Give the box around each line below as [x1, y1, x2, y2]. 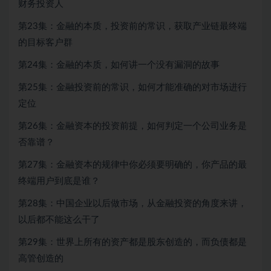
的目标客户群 [18, 38, 73, 48]
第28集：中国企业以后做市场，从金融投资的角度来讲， [18, 199, 247, 209]
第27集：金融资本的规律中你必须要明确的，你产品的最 [18, 160, 247, 170]
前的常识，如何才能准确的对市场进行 [93, 83, 247, 93]
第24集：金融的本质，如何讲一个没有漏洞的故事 [18, 60, 220, 70]
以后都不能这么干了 [18, 215, 100, 225]
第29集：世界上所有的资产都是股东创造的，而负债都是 [18, 238, 247, 247]
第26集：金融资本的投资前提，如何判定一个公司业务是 [18, 122, 247, 131]
